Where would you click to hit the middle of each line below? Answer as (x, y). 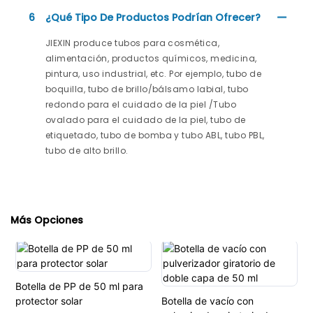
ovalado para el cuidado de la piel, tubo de (146, 120)
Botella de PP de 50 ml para (79, 286)
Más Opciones (47, 220)
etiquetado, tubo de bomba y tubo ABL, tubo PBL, (155, 136)
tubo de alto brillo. (87, 151)
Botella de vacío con (207, 301)
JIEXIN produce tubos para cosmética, (133, 43)
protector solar (49, 301)
